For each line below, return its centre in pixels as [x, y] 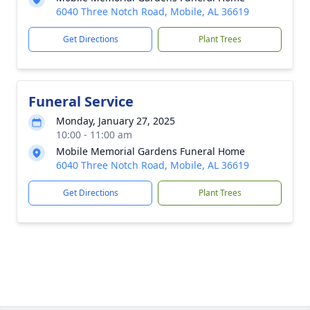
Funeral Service [81, 101]
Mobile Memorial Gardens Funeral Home [151, 151]
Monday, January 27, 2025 [116, 121]
